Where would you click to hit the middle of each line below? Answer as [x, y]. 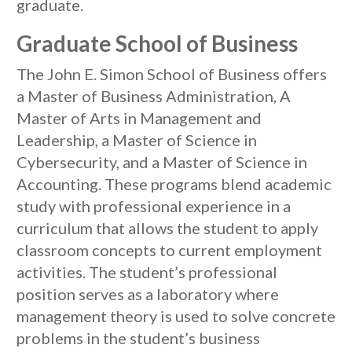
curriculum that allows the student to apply [167, 228]
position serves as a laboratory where [148, 294]
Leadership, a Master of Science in [137, 140]
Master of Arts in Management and [139, 118]
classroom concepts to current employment [169, 250]
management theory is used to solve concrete [176, 316]
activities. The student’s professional [147, 272]
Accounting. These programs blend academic [174, 184]
